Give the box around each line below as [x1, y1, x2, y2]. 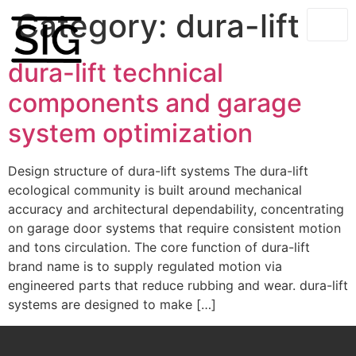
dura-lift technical [8, 57, 223, 89]
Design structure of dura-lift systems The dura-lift [8, 163, 308, 180]
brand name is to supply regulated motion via [8, 258, 282, 275]
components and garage [8, 87, 302, 119]
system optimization [8, 118, 253, 149]
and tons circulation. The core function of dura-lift [8, 239, 310, 256]
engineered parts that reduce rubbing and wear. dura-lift [8, 277, 348, 294]
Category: [16, 6, 176, 46]
